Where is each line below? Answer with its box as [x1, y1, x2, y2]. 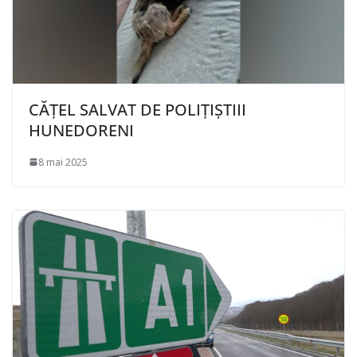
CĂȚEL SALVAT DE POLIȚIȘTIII [29, 98, 246, 120]
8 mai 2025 [38, 155, 88, 169]
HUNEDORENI [29, 119, 134, 141]
